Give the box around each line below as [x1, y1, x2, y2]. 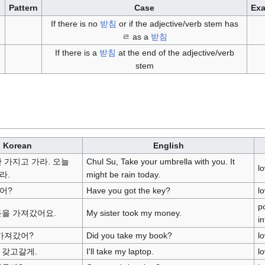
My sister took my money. [86, 208, 182, 218]
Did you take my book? [86, 230, 172, 240]
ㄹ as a [121, 31, 151, 41]
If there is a [54, 47, 99, 57]
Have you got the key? [86, 185, 170, 195]
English [153, 140, 184, 150]
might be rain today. [86, 169, 160, 179]
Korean [2, 140, 32, 150]
